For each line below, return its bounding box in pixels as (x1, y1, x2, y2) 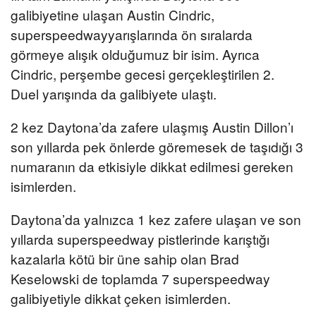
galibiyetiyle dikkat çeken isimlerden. (11, 288, 231, 308)
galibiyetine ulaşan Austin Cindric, (11, 4, 214, 24)
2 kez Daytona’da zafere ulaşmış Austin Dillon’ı (11, 117, 293, 137)
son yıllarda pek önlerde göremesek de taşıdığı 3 (11, 137, 303, 157)
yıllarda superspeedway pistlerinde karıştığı (11, 229, 269, 249)
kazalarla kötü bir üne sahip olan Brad (11, 249, 239, 269)
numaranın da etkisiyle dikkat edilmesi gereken (11, 157, 293, 176)
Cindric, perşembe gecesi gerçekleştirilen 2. (11, 63, 274, 83)
